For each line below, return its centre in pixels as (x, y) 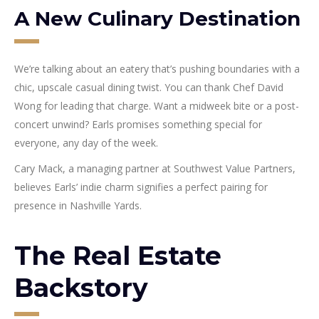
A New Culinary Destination (157, 18)
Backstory (81, 287)
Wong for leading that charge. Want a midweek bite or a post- (157, 105)
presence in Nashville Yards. (78, 205)
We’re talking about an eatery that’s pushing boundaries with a (157, 68)
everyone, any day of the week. (86, 142)
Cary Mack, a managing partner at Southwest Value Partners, (155, 168)
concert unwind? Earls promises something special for (138, 124)
